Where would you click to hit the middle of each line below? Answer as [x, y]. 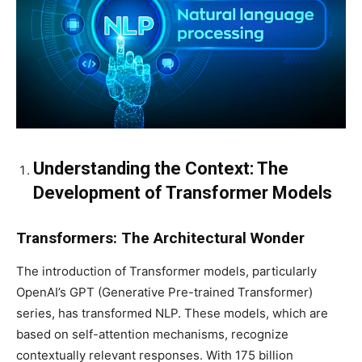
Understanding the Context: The [161, 168]
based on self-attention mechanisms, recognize [152, 334]
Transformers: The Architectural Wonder [160, 238]
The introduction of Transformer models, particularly [166, 271]
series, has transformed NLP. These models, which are [172, 313]
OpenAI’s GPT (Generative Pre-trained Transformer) [164, 292]
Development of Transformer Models [183, 192]
